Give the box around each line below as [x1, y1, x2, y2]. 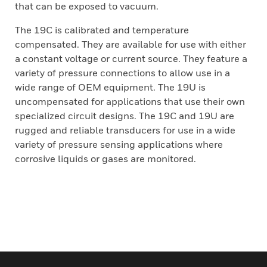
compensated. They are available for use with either [15, 38, 246, 50]
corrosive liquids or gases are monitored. [15, 153, 196, 164]
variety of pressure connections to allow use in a [15, 67, 230, 79]
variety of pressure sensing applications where [15, 138, 223, 150]
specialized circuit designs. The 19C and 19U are [15, 110, 234, 122]
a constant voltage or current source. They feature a [15, 52, 247, 64]
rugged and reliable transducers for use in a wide [15, 124, 235, 136]
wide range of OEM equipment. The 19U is [15, 81, 206, 93]
